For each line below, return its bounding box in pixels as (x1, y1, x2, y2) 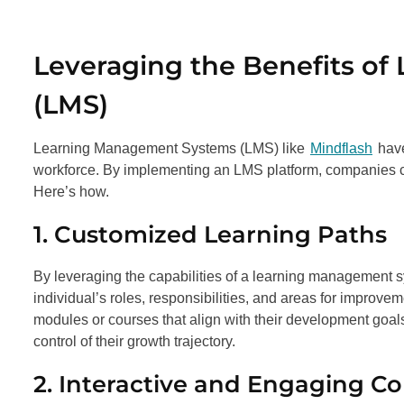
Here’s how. (33, 183, 109, 199)
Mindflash (310, 140, 372, 156)
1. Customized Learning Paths (33, 219, 387, 248)
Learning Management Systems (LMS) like (33, 140, 308, 156)
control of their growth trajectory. (33, 333, 235, 349)
